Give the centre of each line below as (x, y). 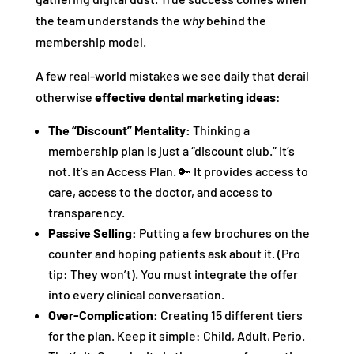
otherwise (65, 97)
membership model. (90, 42)
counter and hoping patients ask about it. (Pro (174, 254)
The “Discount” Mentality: (119, 130)
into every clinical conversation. (136, 295)
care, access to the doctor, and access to (160, 192)
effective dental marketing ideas (185, 97)
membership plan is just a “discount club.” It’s (171, 151)
